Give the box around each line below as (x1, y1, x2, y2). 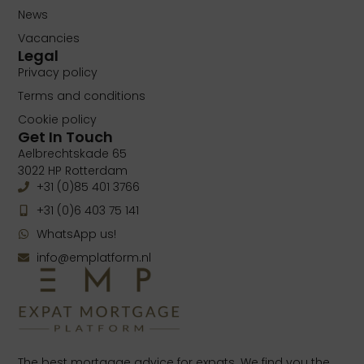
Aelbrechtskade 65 (18, 145, 128, 162)
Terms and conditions (18, 88, 146, 105)
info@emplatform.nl (36, 249, 151, 266)
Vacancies (18, 30, 80, 47)
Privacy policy (18, 64, 98, 81)
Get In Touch (18, 127, 114, 148)
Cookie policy (18, 111, 97, 128)
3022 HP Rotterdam (18, 162, 128, 180)
